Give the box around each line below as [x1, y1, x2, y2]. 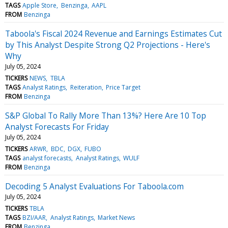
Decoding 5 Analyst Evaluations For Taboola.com [5, 180, 184, 192]
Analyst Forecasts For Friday [5, 121, 109, 132]
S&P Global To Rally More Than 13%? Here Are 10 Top [5, 109, 206, 121]
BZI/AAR [22, 213, 46, 222]
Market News [97, 213, 135, 222]
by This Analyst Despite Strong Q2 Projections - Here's [5, 39, 210, 50]
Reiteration [70, 82, 102, 92]
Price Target [105, 82, 140, 92]
